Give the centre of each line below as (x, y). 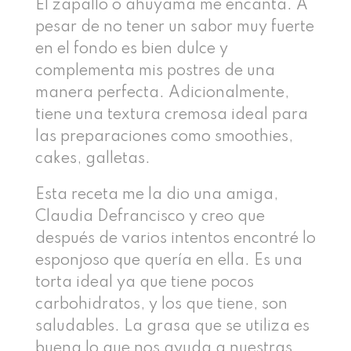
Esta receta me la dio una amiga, (156, 195)
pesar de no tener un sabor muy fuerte (174, 27)
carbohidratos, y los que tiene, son (161, 304)
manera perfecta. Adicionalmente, (162, 93)
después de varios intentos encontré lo (175, 239)
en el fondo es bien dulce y (131, 49)
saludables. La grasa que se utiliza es (172, 326)
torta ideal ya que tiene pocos (144, 282)
